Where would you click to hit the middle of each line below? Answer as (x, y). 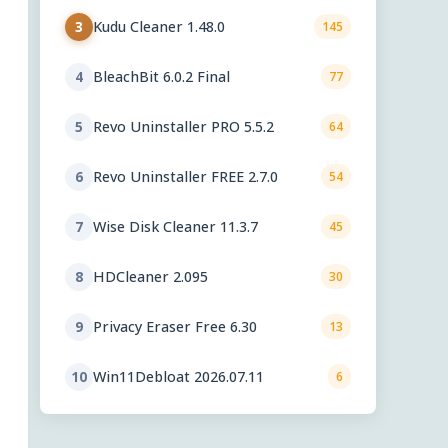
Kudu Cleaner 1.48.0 (159, 26)
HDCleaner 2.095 (150, 276)
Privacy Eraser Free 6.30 (175, 326)
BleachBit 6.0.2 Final (161, 76)
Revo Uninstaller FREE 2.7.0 (185, 176)
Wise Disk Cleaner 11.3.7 (175, 226)
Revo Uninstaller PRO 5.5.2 (183, 126)
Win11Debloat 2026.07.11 (178, 376)
